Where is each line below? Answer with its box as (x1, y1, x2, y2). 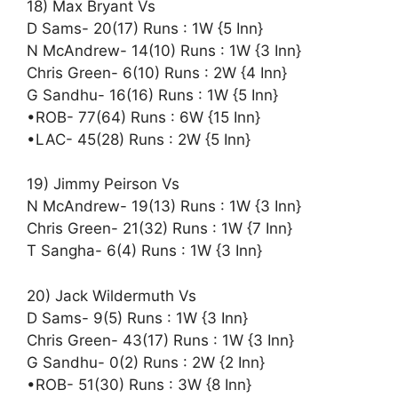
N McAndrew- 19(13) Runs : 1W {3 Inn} (27, 197, 301, 215)
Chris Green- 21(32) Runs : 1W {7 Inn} (27, 219, 292, 237)
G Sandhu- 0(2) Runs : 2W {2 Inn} (27, 353, 265, 371)
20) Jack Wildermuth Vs (27, 286, 196, 305)
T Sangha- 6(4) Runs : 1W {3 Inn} (27, 242, 262, 259)
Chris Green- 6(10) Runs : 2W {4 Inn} (27, 63, 287, 82)
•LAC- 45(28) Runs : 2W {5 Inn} (27, 130, 251, 148)
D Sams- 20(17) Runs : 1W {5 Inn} (27, 19, 263, 37)
